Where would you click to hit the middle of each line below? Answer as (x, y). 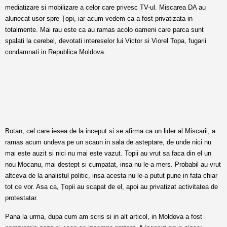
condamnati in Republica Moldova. (55, 52)
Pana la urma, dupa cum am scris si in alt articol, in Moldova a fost (104, 217)
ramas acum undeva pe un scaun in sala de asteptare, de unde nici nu (108, 142)
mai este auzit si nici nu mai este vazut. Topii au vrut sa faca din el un (108, 153)
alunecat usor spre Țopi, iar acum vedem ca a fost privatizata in (99, 18)
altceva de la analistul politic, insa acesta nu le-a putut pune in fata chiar (111, 176)
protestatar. (22, 198)
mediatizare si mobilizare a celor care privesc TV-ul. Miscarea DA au (105, 7)
